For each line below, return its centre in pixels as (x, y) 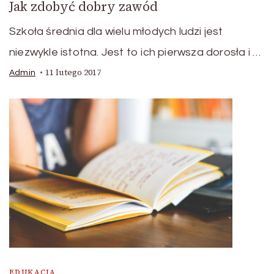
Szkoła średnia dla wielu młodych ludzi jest (116, 32)
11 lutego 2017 (73, 73)
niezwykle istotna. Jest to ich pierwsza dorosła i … (135, 53)
